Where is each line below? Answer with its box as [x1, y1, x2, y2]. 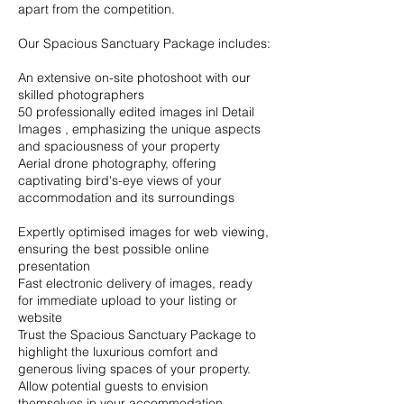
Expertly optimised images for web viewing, [18, 224, 269, 240]
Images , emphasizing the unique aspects [18, 121, 261, 137]
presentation [18, 258, 90, 274]
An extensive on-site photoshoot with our [18, 69, 251, 86]
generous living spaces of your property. [18, 361, 251, 377]
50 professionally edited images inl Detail [18, 104, 254, 120]
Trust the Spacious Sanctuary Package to [18, 326, 256, 343]
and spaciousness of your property [18, 138, 220, 154]
